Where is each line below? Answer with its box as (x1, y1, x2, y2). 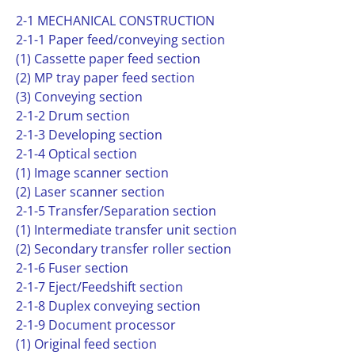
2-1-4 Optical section (16, 145, 137, 162)
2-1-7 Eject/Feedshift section (16, 278, 183, 296)
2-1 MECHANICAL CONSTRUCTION (16, 12, 215, 29)
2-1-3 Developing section (16, 126, 162, 143)
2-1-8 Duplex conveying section (16, 297, 200, 315)
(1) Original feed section (16, 335, 157, 353)
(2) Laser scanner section (16, 183, 165, 200)
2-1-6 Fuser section (16, 259, 128, 277)
